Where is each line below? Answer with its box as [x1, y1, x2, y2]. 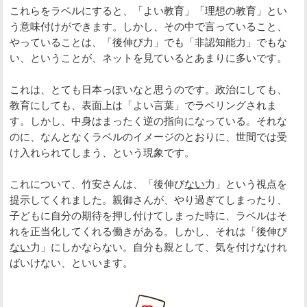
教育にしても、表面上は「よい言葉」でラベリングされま [10, 99, 278, 111]
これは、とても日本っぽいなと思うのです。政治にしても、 [10, 83, 288, 95]
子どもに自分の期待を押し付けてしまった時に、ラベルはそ [10, 209, 288, 221]
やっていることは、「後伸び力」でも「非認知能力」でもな [10, 36, 288, 48]
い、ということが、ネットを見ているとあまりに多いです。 [10, 51, 288, 64]
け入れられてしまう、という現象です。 [10, 146, 195, 158]
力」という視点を [205, 177, 288, 190]
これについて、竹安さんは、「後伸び [10, 177, 185, 190]
